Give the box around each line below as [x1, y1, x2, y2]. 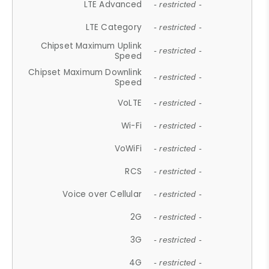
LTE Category [85, 21, 142, 33]
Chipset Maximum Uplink [40, 40, 142, 52]
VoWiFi [114, 142, 142, 154]
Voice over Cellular [62, 188, 142, 200]
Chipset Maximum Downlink [28, 66, 142, 78]
